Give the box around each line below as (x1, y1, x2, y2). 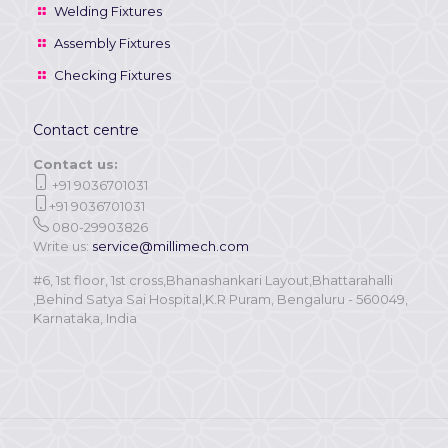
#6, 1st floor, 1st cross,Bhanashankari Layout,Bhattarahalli (33, 272, 393, 288)
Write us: (33, 238, 92, 254)
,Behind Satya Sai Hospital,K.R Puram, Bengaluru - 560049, (33, 291, 408, 307)
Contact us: (33, 156, 118, 172)
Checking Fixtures (54, 67, 172, 83)
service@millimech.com (92, 238, 249, 254)
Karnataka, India (33, 310, 137, 326)
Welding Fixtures (54, 3, 163, 19)
